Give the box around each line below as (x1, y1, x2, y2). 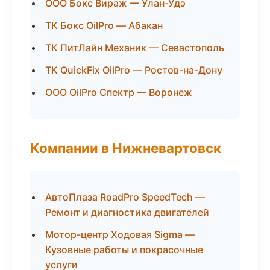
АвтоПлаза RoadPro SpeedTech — (45, 191, 205, 203)
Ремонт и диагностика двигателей (45, 206, 209, 218)
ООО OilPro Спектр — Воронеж (45, 86, 192, 98)
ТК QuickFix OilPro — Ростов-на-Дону (45, 64, 222, 76)
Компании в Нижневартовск (30, 140, 221, 156)
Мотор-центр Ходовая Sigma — (45, 228, 195, 240)
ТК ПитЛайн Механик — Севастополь (45, 42, 224, 54)
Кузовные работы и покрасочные (45, 243, 203, 256)
